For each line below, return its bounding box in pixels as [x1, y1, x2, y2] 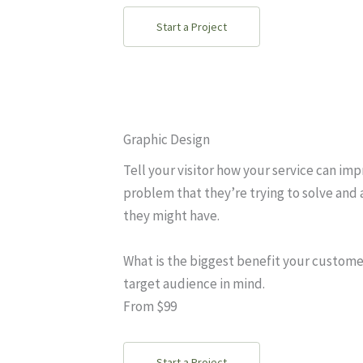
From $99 [123, 297, 177, 315]
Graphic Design [123, 130, 210, 148]
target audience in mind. [123, 275, 265, 293]
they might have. [123, 207, 220, 224]
